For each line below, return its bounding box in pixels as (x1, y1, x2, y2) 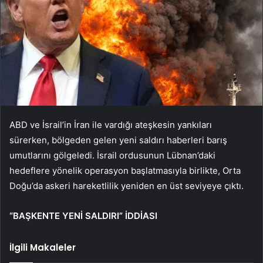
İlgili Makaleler (9, 241, 76, 254)
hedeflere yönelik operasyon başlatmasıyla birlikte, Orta (9, 165, 241, 177)
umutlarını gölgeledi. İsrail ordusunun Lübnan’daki (9, 150, 215, 161)
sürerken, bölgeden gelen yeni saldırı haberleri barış (9, 134, 227, 146)
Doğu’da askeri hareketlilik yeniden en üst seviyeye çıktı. (9, 180, 244, 192)
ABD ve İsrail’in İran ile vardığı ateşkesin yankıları (9, 119, 212, 131)
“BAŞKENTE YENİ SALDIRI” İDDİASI (9, 210, 157, 222)
